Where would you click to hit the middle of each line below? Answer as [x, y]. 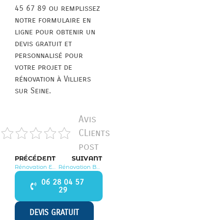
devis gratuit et [43, 43]
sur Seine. [33, 90]
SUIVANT [87, 158]
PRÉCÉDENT [35, 158]
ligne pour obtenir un [55, 31]
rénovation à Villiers [53, 79]
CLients [95, 133]
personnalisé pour [49, 55]
